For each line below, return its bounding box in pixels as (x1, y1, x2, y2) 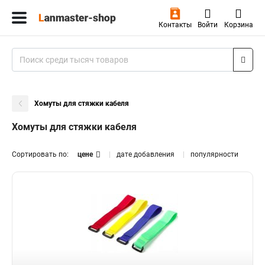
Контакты (158, 21, 192, 29)
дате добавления (117, 150, 174, 159)
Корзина (224, 21, 253, 29)
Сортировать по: (12, 150, 69, 159)
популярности (190, 150, 238, 159)
